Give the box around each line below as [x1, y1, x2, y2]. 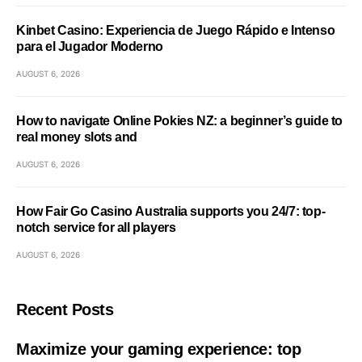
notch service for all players [16, 221, 176, 234]
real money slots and [16, 130, 137, 144]
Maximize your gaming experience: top [16, 340, 301, 358]
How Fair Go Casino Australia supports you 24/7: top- [16, 204, 326, 218]
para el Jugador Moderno [16, 40, 163, 53]
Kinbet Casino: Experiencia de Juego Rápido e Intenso [16, 23, 335, 37]
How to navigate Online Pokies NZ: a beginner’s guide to [16, 114, 343, 128]
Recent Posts [16, 301, 113, 318]
